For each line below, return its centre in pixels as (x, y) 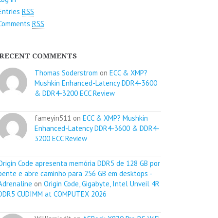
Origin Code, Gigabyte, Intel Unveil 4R (102, 183)
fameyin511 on (59, 118)
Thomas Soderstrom (66, 73)
